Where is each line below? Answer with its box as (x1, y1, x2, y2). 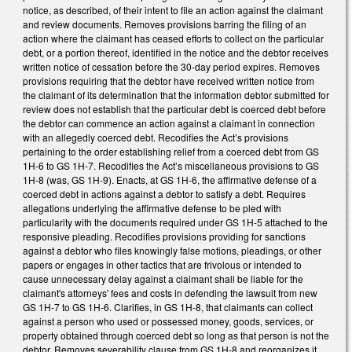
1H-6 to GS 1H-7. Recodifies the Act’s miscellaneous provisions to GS (23, 158, 319, 172)
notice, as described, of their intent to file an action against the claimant (23, 2, 323, 16)
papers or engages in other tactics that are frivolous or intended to (23, 257, 302, 271)
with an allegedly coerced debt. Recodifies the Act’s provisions (23, 130, 288, 144)
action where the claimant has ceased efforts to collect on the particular (23, 31, 324, 45)
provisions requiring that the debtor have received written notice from (23, 73, 314, 87)
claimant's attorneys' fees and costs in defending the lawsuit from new (23, 285, 317, 299)
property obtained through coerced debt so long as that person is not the (23, 328, 329, 342)
